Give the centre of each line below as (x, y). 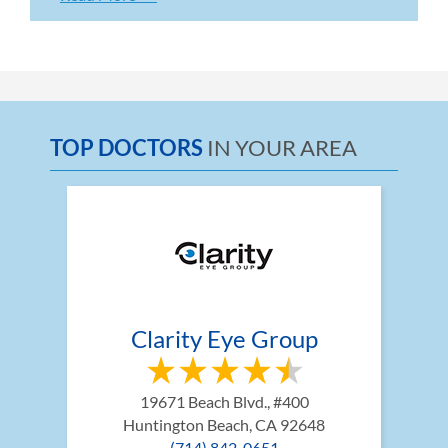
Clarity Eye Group (224, 338)
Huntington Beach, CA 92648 (224, 424)
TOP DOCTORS (126, 147)
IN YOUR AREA (280, 147)
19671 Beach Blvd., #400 (224, 401)
